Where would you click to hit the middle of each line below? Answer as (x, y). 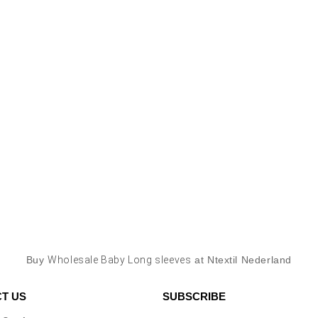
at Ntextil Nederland (242, 260)
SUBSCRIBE (194, 296)
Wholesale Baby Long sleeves (120, 260)
